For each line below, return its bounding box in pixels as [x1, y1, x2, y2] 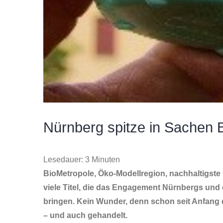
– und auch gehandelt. [43, 211, 127, 220]
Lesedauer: [43, 155, 83, 164]
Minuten [92, 155, 120, 164]
